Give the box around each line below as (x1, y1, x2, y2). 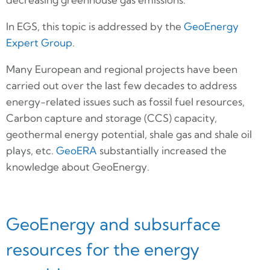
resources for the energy (6, 238, 199, 260)
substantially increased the (97, 143, 227, 157)
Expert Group (6, 36, 72, 49)
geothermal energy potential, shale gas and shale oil (6, 127, 252, 140)
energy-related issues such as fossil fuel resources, (6, 95, 245, 108)
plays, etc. (6, 143, 56, 157)
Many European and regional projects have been (6, 62, 237, 75)
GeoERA (56, 143, 97, 157)
